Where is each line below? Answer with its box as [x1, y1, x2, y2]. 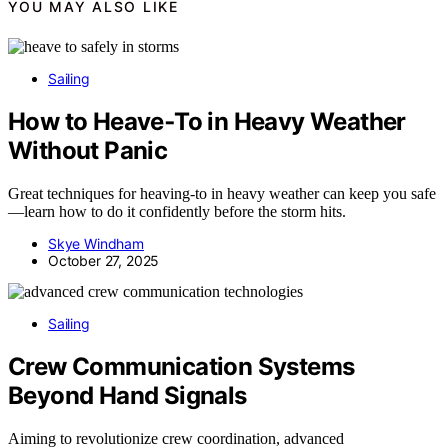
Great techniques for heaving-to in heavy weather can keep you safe [8, 185, 436, 203]
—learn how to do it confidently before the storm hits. [8, 203, 346, 221]
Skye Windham [48, 235, 144, 253]
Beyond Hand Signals [8, 381, 247, 411]
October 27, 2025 [48, 252, 160, 270]
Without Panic [8, 136, 168, 166]
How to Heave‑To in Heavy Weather [8, 107, 406, 137]
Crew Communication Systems [8, 352, 355, 382]
